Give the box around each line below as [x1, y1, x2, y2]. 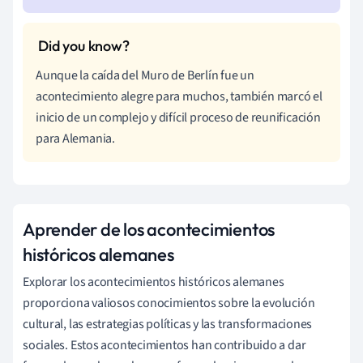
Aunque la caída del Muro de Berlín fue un [36, 66, 254, 84]
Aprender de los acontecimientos [23, 217, 275, 241]
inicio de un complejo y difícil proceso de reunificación [36, 108, 321, 126]
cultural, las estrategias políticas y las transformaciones [23, 314, 313, 333]
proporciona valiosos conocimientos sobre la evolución [23, 293, 315, 312]
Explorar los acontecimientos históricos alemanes [23, 272, 284, 291]
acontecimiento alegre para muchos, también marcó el [36, 87, 322, 105]
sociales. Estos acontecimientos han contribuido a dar [23, 335, 306, 354]
